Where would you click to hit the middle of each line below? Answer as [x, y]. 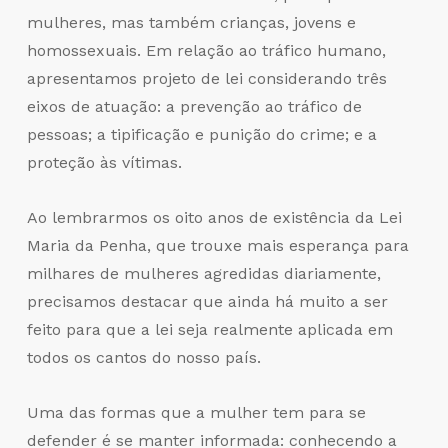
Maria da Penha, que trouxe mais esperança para [217, 246]
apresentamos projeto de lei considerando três [206, 79]
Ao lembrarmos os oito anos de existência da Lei [214, 218]
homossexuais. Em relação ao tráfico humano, [206, 51]
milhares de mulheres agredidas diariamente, [203, 274]
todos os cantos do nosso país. [143, 358]
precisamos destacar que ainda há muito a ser [207, 302]
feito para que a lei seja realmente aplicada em [209, 330]
